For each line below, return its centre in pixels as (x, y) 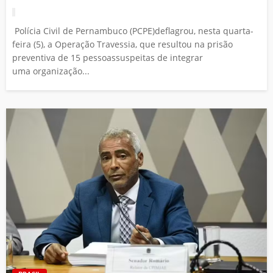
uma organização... (51, 71)
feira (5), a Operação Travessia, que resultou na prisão (122, 44)
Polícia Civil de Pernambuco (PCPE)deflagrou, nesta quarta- (133, 31)
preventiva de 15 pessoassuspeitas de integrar (108, 58)
